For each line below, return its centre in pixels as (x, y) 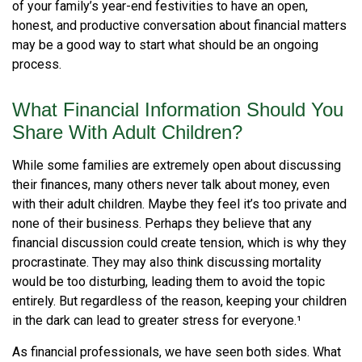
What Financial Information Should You (178, 109)
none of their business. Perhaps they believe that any (162, 223)
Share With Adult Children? (127, 132)
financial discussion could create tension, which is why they (179, 243)
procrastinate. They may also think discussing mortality (167, 262)
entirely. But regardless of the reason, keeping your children (179, 301)
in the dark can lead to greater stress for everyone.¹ (157, 320)
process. (37, 64)
